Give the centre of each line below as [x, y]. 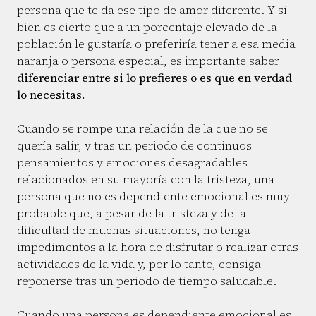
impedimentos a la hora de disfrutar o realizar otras [158, 247]
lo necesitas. [51, 95]
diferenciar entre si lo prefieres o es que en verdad [154, 78]
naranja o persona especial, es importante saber [148, 61]
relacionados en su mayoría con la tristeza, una [146, 180]
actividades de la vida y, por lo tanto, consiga [139, 264]
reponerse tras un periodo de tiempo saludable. [147, 281]
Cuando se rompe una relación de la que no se [142, 129]
